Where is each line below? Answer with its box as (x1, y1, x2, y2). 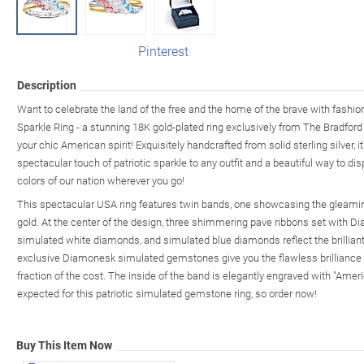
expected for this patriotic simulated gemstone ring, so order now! (17, 285, 317, 301)
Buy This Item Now (16, 336, 112, 353)
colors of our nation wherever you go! (17, 172, 184, 188)
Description (17, 76, 76, 93)
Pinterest (138, 41, 188, 59)
